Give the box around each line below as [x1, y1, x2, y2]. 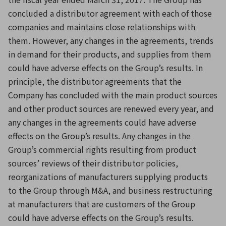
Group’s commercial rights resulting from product [8, 143, 196, 155]
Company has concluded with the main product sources [8, 89, 217, 101]
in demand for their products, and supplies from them [8, 48, 211, 60]
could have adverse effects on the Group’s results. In [8, 62, 203, 74]
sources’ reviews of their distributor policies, [8, 157, 178, 169]
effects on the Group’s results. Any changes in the [8, 130, 191, 142]
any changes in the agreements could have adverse [8, 116, 196, 128]
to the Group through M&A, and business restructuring [8, 184, 212, 196]
